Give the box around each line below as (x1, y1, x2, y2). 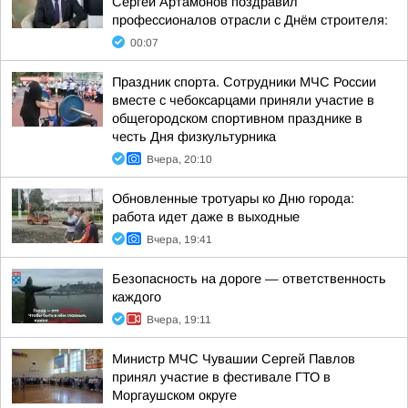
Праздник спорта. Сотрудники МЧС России (112, 75, 376, 89)
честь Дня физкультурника (112, 129, 276, 144)
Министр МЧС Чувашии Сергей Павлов (112, 352, 355, 366)
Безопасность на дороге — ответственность (112, 271, 386, 286)
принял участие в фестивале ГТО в (112, 370, 331, 384)
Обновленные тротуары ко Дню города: (112, 191, 354, 206)
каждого (112, 290, 161, 304)
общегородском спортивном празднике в (112, 111, 362, 126)
